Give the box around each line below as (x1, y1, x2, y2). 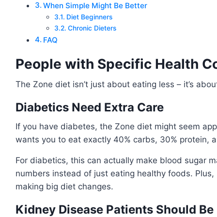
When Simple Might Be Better (43, 1, 148, 11)
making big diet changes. (15, 182, 113, 192)
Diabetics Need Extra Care (15, 100, 164, 115)
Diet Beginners (66, 13, 112, 21)
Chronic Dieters (67, 24, 116, 32)
